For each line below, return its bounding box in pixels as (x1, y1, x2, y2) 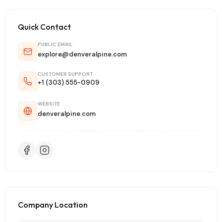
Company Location (18, 200, 88, 210)
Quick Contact (18, 22, 71, 32)
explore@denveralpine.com (38, 50, 127, 58)
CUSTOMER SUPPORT (38, 71, 93, 77)
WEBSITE (38, 101, 60, 107)
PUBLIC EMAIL (38, 41, 73, 48)
